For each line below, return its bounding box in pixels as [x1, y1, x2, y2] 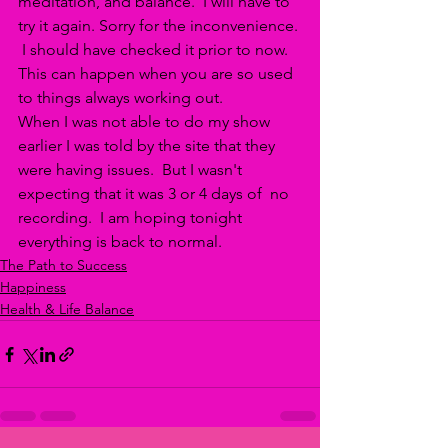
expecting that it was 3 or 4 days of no [18, 184, 293, 203]
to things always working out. [18, 88, 227, 107]
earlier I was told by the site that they [18, 136, 279, 155]
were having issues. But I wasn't [18, 160, 246, 179]
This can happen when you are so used [18, 64, 297, 83]
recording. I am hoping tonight [18, 208, 246, 227]
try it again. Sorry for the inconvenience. [18, 16, 302, 35]
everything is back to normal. [18, 232, 222, 251]
